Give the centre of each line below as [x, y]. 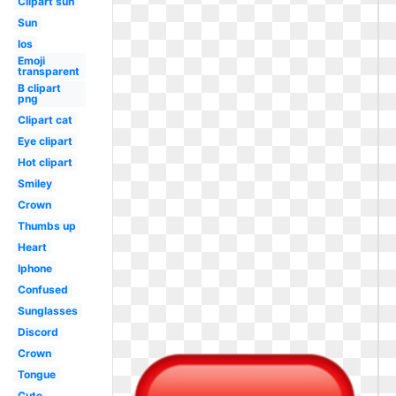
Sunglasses [47, 311]
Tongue [36, 374]
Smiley [34, 183]
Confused [42, 289]
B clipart [39, 88]
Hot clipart [45, 162]
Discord [38, 332]
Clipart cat [45, 120]
